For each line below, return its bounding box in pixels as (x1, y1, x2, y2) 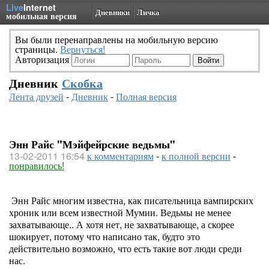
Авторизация (15, 52, 71, 66)
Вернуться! (60, 42, 105, 56)
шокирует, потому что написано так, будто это (9, 229, 200, 243)
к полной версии (162, 149, 231, 163)
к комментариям (87, 149, 154, 163)
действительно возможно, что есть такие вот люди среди (9, 241, 242, 255)
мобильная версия (6, 10, 77, 22)
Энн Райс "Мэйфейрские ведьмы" (9, 136, 175, 152)
